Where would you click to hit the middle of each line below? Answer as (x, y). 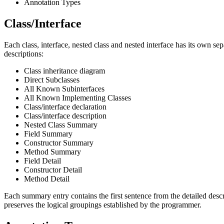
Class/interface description (65, 115)
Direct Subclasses (52, 79)
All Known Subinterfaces (64, 88)
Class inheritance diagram (64, 70)
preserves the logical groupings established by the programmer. (103, 204)
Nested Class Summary (61, 124)
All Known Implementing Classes (77, 97)
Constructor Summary (59, 142)
